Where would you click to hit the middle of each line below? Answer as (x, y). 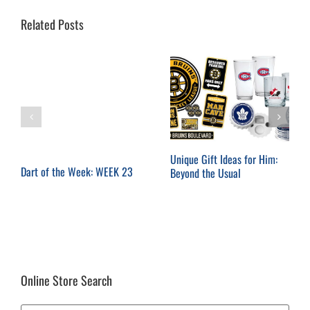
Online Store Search (66, 280)
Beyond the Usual (206, 173)
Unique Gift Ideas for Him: (224, 159)
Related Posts (52, 24)
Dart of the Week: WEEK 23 (77, 171)
